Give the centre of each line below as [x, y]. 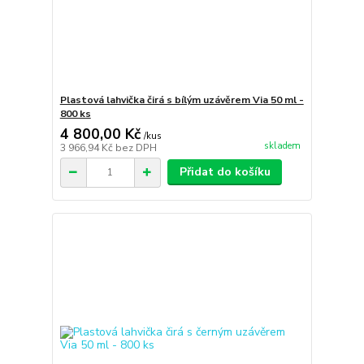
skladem [282, 146]
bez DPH [136, 148]
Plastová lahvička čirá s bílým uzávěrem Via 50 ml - [182, 100]
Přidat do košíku [225, 172]
